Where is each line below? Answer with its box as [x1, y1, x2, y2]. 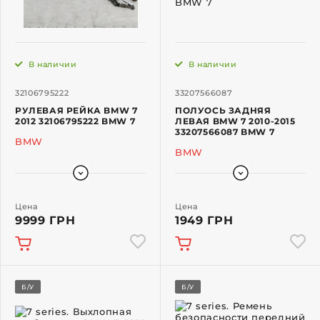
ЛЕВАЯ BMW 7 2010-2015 [175, 116, 296, 127]
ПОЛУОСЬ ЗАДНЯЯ [175, 105, 271, 116]
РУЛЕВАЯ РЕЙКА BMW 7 [15, 105, 138, 116]
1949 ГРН [175, 214, 234, 228]
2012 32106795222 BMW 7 [15, 116, 136, 127]
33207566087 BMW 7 [175, 126, 275, 138]
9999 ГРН [15, 214, 76, 228]
